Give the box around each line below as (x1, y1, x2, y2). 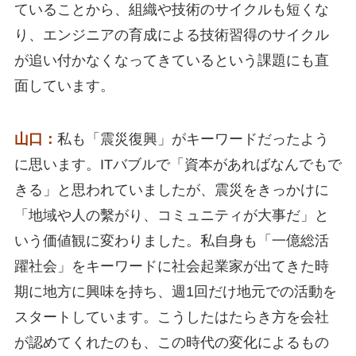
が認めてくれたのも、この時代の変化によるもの (14, 335, 329, 351)
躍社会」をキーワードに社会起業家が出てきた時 (14, 258, 329, 275)
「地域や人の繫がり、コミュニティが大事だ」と (14, 207, 329, 224)
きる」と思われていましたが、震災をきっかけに (14, 182, 329, 199)
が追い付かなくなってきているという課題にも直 (14, 52, 329, 68)
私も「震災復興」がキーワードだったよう (56, 131, 329, 148)
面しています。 (14, 77, 114, 94)
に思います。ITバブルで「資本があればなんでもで (14, 157, 342, 173)
